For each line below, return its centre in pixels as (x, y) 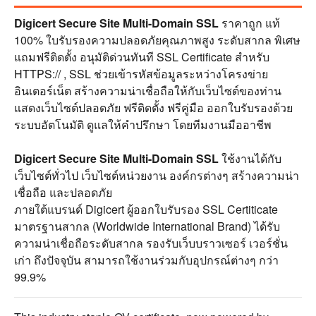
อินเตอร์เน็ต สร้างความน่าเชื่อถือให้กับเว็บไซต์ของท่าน (148, 91)
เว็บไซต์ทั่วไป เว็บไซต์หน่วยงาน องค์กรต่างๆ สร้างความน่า (157, 175)
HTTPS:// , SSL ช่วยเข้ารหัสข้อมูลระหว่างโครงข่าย (141, 74)
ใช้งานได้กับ (250, 158)
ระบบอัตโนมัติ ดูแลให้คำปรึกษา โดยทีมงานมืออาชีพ (143, 124)
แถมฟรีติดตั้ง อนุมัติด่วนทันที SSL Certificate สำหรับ (142, 57)
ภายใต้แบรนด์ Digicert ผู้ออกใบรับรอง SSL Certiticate (146, 209)
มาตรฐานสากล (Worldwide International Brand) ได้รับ (147, 226)
